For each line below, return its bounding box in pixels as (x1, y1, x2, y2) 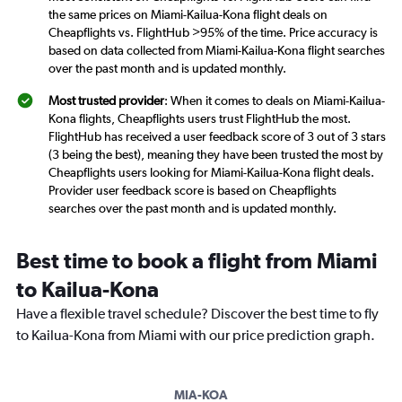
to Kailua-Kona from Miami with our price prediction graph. (16, 327, 375, 345)
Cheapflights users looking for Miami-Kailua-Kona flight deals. (48, 165, 374, 180)
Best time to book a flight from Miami (16, 248, 377, 274)
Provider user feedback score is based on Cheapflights (48, 183, 336, 198)
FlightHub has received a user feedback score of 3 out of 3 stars (48, 129, 386, 144)
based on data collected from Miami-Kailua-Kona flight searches (48, 43, 385, 58)
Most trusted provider (48, 93, 164, 109)
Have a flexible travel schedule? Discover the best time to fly (16, 305, 379, 323)
